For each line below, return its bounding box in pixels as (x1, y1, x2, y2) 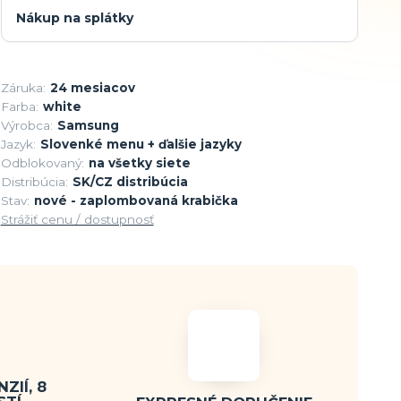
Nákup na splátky (15, 10, 133, 27)
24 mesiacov (49, 81, 135, 96)
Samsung (56, 118, 119, 133)
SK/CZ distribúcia (72, 175, 188, 190)
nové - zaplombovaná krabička (33, 193, 238, 209)
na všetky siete (88, 156, 191, 171)
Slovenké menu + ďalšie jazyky (39, 137, 242, 152)
